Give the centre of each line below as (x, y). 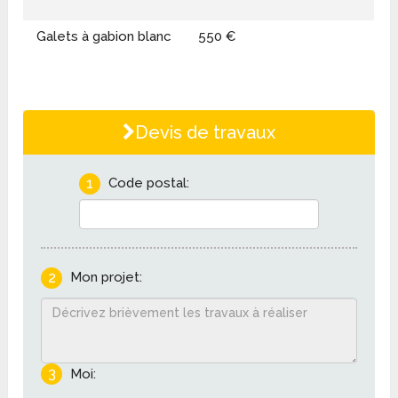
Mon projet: (106, 277)
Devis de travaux (205, 132)
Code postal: (148, 183)
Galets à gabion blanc (104, 36)
